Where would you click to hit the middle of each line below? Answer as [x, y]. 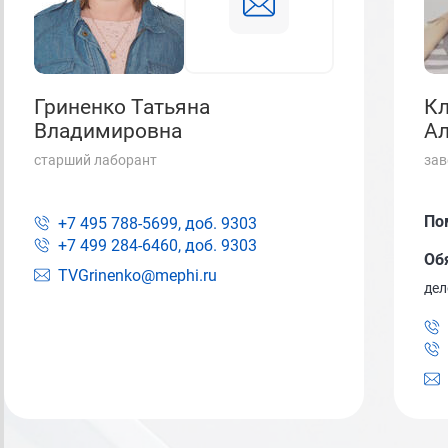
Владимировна [108, 131]
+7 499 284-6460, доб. [137, 245]
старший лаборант [95, 160]
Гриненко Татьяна [122, 107]
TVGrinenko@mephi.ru [137, 275]
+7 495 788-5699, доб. [137, 223]
